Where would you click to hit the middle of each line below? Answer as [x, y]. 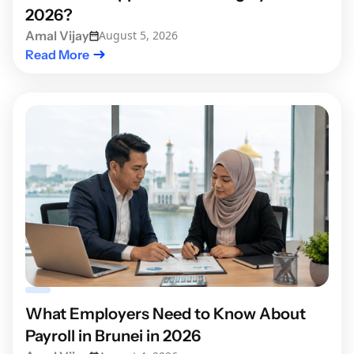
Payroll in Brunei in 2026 [113, 336]
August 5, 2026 [138, 36]
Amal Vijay [57, 36]
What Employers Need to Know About [166, 314]
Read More [57, 55]
